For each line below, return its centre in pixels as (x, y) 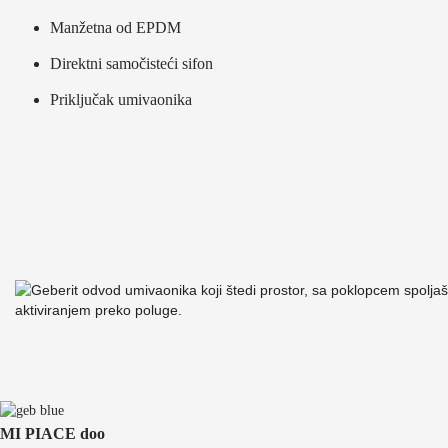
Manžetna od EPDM (115, 27)
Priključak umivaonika (121, 99)
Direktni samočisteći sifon (131, 63)
